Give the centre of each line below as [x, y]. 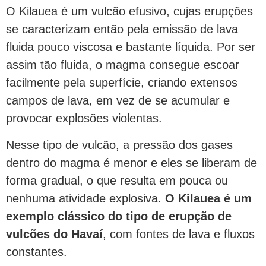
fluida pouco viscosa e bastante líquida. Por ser [131, 47]
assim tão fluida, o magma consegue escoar [123, 65]
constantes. [37, 251]
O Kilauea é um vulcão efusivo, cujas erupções [129, 12]
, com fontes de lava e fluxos [179, 234]
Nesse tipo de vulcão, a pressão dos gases [119, 145]
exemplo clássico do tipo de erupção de [119, 216]
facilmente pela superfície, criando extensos [122, 83]
